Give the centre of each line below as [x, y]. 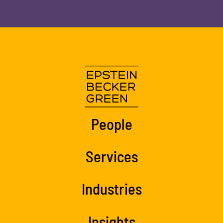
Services [111, 156]
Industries [111, 189]
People [111, 123]
